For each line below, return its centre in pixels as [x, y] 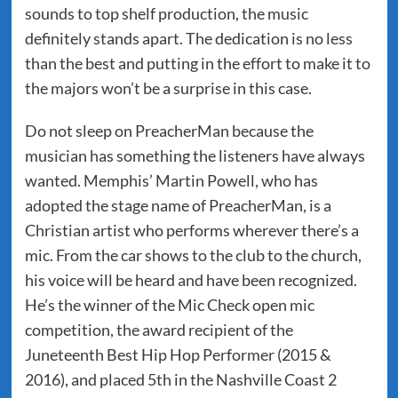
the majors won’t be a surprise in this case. [168, 88]
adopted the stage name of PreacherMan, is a [178, 205]
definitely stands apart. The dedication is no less [188, 38]
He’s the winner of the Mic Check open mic [169, 305]
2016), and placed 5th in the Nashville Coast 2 [180, 379]
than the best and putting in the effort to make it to [197, 63]
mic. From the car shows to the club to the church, [193, 255]
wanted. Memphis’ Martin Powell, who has [171, 180]
